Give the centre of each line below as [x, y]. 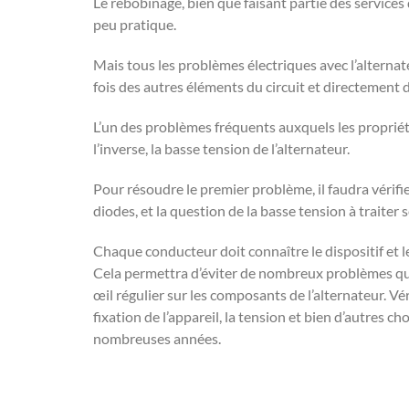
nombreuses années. [157, 338]
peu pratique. [135, 24]
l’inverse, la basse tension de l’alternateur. [221, 148]
